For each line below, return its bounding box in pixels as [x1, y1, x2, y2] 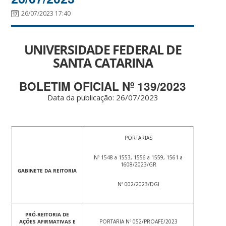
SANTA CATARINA [53, 53, 153, 71]
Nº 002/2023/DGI [117, 181, 159, 188]
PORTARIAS [124, 134, 152, 142]
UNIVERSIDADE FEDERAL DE [24, 40, 182, 58]
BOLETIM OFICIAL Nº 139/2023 [19, 78, 187, 95]
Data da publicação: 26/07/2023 [47, 92, 158, 103]
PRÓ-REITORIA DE [25, 211, 70, 218]
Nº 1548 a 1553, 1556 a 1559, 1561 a [94, 154, 183, 161]
